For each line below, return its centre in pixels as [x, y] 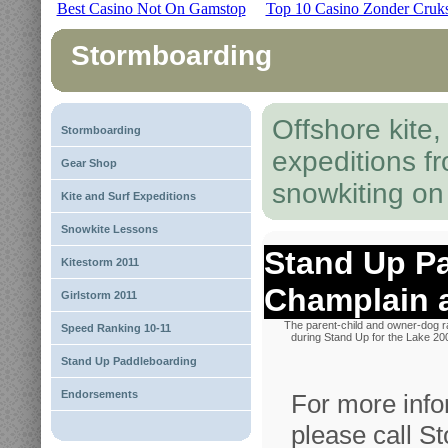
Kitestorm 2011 [100, 262]
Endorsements [99, 394]
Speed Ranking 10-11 [116, 328]
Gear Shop [89, 163]
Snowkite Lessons [109, 229]
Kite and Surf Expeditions [128, 196]
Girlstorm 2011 [99, 295]
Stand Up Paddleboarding [129, 361]
